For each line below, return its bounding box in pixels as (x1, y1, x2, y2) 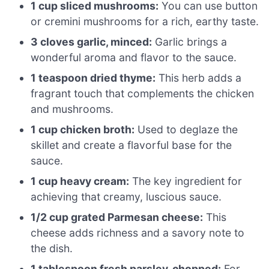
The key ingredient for (129, 174, 243, 187)
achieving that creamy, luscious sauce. (31, 190, 222, 203)
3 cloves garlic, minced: (31, 35, 153, 48)
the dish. (31, 241, 73, 255)
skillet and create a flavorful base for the (31, 138, 232, 151)
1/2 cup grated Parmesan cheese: (31, 210, 204, 223)
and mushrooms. (31, 102, 114, 115)
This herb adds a (156, 71, 242, 84)
